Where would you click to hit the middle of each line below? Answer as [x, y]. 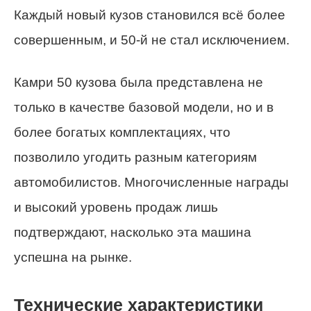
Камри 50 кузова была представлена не [138, 82]
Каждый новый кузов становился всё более [150, 15]
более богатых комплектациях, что [122, 132]
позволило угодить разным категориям [135, 157]
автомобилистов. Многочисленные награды [151, 182]
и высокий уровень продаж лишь [116, 207]
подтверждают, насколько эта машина [133, 232]
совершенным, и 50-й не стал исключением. [152, 40]
